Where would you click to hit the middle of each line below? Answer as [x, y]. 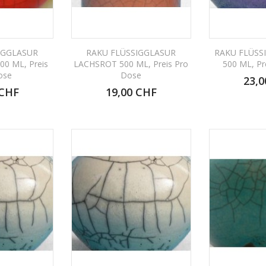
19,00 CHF [131, 92]
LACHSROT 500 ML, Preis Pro [131, 64]
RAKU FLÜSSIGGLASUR [131, 52]
